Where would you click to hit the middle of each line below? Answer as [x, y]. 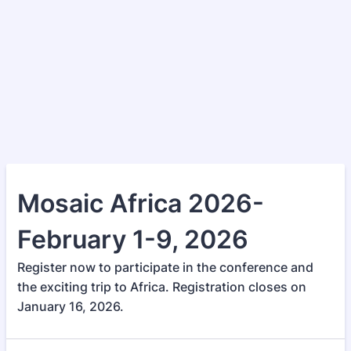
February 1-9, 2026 [133, 239]
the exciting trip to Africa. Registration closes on [162, 287]
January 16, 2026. [71, 306]
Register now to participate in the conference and [165, 267]
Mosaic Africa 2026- [141, 203]
